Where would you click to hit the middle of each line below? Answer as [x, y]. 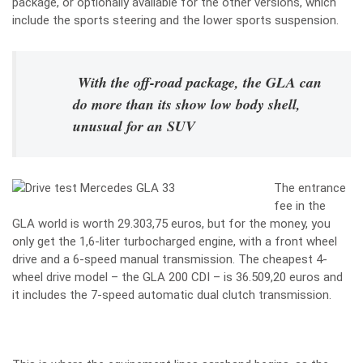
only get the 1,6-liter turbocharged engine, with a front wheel [175, 241]
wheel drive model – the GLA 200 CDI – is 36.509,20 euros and [177, 277]
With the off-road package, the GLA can [200, 82]
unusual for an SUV [134, 126]
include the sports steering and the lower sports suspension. [175, 20]
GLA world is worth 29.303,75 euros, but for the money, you [171, 224]
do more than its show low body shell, [187, 104]
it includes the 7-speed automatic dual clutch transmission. [172, 295]
